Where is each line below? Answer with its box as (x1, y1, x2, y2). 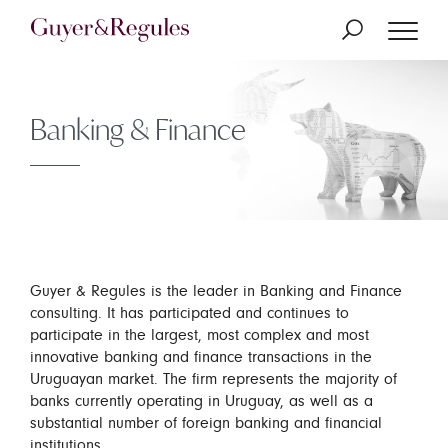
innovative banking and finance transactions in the (30, 348, 372, 366)
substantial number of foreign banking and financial (30, 414, 382, 432)
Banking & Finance (30, 111, 246, 147)
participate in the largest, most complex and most (30, 326, 369, 344)
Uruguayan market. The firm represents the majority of (30, 370, 397, 388)
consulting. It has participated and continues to (30, 304, 349, 322)
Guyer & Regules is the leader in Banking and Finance (30, 282, 402, 300)
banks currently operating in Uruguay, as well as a (30, 392, 373, 410)
